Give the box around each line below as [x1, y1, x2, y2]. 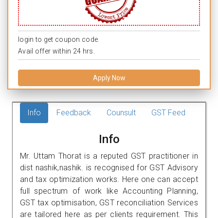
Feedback [56, 108, 91, 117]
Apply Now [92, 73, 126, 82]
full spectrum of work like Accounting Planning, [20, 186, 198, 196]
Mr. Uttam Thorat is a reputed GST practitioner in [20, 151, 198, 161]
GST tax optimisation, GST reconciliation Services [20, 198, 198, 207]
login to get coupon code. [18, 35, 100, 43]
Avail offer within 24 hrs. [18, 47, 95, 55]
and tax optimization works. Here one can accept [20, 174, 198, 184]
